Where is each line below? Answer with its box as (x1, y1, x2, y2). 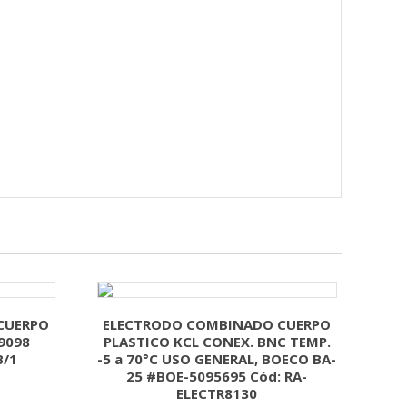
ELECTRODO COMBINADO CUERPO (103, 314, 332, 333)
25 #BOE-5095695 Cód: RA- (126, 366, 308, 385)
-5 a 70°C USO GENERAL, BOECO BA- (97, 349, 337, 368)
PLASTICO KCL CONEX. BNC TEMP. (103, 332, 331, 351)
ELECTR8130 (176, 383, 258, 402)
